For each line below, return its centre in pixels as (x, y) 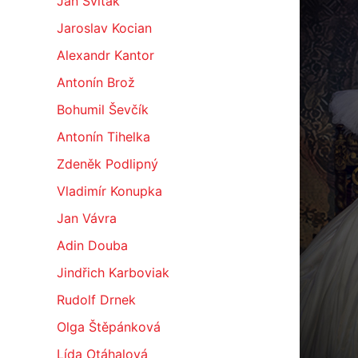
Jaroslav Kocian (104, 28)
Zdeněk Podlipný (107, 164)
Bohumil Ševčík (102, 109)
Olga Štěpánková (108, 327)
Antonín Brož (95, 82)
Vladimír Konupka (109, 191)
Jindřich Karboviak (113, 272)
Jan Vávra (86, 218)
